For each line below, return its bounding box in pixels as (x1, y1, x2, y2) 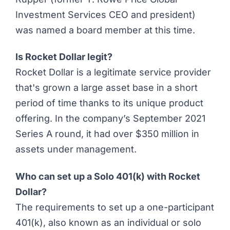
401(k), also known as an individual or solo (15, 217, 201, 228)
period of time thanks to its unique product (15, 98, 203, 109)
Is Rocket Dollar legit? (15, 51, 112, 63)
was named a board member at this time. (15, 24, 195, 35)
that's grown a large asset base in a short (15, 82, 198, 93)
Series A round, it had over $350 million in (15, 128, 199, 140)
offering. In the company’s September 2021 (15, 113, 205, 124)
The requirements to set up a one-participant (15, 201, 214, 213)
